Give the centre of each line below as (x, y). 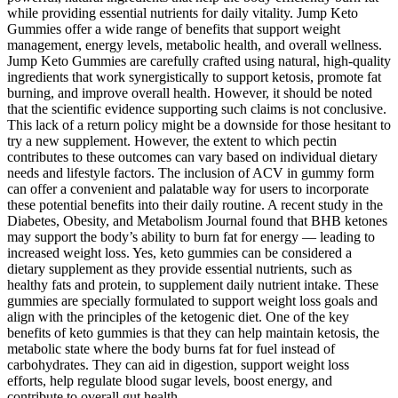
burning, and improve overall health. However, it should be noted (190, 93)
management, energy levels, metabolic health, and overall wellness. (195, 45)
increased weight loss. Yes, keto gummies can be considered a (179, 253)
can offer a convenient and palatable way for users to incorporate (188, 189)
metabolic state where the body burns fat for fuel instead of (171, 349)
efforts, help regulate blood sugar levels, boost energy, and (170, 381)
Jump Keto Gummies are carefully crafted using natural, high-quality (199, 61)
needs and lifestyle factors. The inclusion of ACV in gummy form (191, 173)
